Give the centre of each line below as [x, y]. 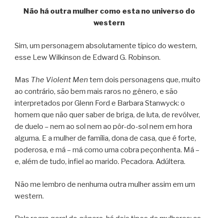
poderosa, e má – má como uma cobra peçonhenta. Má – [107, 150]
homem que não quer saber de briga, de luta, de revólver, [107, 115]
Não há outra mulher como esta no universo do [109, 11]
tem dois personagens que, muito [144, 80]
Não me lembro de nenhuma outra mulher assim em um [105, 184]
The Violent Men [59, 80]
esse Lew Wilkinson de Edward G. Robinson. [88, 57]
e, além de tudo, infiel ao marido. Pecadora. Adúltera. [100, 162]
